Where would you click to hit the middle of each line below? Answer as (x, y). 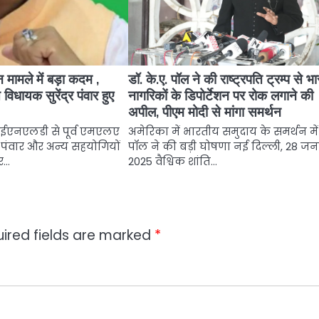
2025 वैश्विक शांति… (173, 161)
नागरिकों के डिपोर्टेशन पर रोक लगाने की (221, 95)
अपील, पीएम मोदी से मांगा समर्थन (205, 111)
